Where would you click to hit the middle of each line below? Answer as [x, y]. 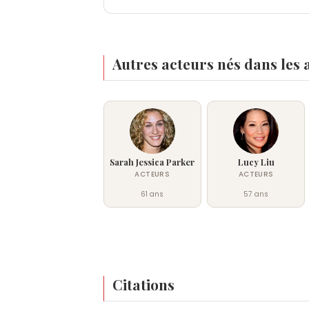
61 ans [152, 195]
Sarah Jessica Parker [152, 162]
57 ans [256, 195]
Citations [143, 285]
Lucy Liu [256, 162]
